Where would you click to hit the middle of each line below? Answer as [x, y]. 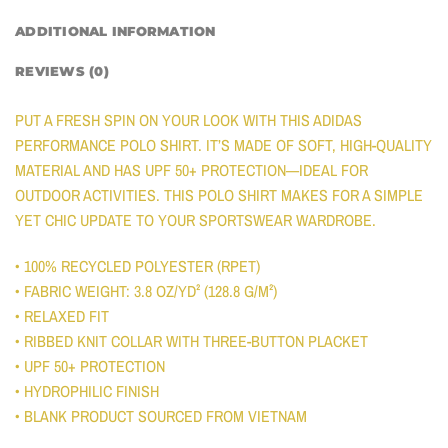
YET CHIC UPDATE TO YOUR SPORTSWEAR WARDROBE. [195, 220]
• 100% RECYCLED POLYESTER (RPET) [137, 266]
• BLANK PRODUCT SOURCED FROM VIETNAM [161, 416]
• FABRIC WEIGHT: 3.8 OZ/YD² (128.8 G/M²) [146, 291]
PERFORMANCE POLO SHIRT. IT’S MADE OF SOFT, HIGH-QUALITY [223, 145]
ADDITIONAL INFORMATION [115, 32]
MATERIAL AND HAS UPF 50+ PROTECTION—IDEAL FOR [191, 170]
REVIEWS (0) [62, 72]
